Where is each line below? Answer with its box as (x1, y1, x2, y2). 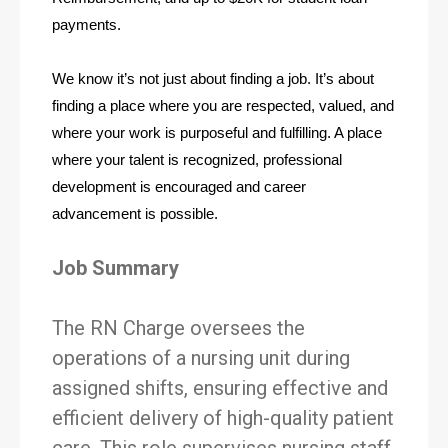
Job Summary (52, 256, 179, 280)
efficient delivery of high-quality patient (52, 406, 394, 430)
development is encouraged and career (52, 179, 306, 195)
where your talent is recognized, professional (52, 152, 342, 168)
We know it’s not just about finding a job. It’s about (52, 71, 374, 87)
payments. (52, 17, 121, 33)
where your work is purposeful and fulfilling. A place (52, 125, 382, 141)
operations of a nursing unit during (52, 346, 350, 370)
